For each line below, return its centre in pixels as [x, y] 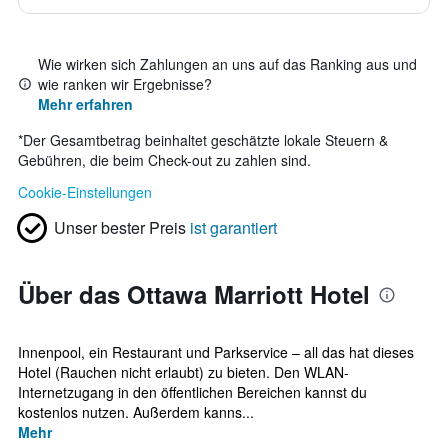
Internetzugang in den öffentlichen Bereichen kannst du [192, 392]
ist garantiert [233, 227]
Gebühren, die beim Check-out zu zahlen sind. [164, 160]
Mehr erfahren [85, 104]
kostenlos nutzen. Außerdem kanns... [136, 412]
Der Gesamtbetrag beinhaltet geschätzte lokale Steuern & [205, 140]
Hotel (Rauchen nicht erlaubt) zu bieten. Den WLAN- [183, 372]
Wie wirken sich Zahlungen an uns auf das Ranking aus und [227, 64]
